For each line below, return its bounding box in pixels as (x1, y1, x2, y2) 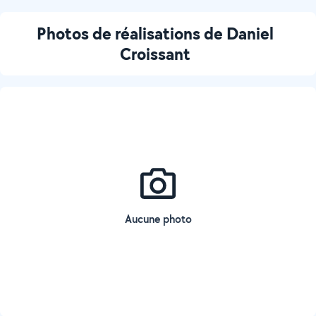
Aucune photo (124, 212, 192, 226)
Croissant (120, 42, 190, 65)
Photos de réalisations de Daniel (37, 22, 274, 44)
